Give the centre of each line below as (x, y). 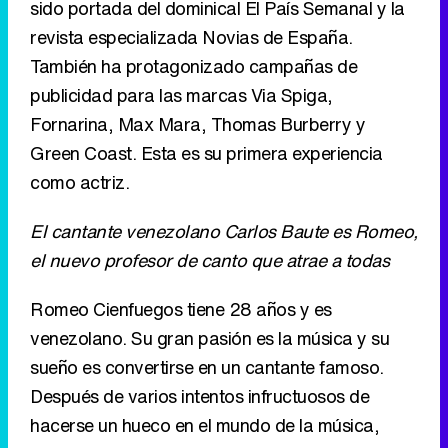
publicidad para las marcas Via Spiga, (181, 95)
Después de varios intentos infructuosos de (199, 396)
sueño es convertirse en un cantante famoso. (207, 367)
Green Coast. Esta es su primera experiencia (206, 153)
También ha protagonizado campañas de (193, 66)
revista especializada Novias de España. (191, 37)
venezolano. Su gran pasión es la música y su (209, 338)
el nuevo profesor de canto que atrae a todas (209, 260)
